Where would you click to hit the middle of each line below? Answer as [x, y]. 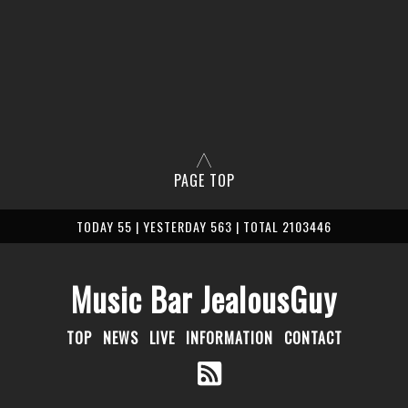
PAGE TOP [204, 180]
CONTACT [313, 338]
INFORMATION [229, 338]
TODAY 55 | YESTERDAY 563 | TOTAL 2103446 [204, 226]
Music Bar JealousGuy [204, 299]
